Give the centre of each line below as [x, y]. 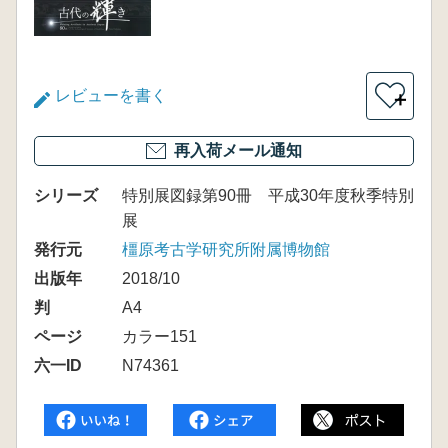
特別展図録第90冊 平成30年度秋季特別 [268, 195]
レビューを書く [111, 95]
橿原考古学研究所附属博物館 [226, 249]
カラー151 [159, 336]
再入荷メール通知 [238, 150]
